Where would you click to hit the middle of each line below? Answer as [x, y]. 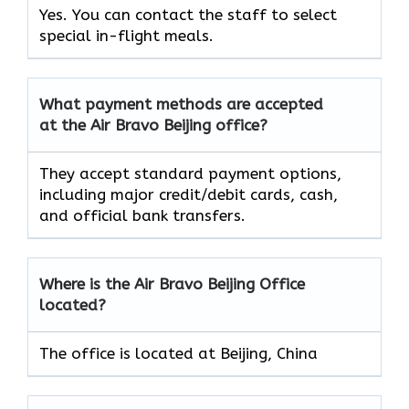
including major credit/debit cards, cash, [189, 195]
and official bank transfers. [142, 216]
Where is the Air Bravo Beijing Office [172, 284]
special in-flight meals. [126, 36]
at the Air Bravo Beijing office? [153, 126]
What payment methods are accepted [181, 105]
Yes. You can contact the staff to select [188, 15]
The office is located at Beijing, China [178, 354]
